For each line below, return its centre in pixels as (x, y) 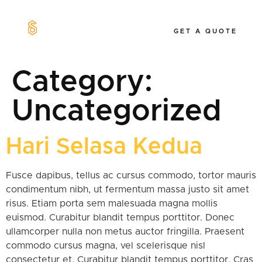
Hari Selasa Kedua (104, 146)
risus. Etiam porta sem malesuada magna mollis (112, 203)
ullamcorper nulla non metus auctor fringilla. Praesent (125, 231)
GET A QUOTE (205, 32)
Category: (82, 82)
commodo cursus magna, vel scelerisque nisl (106, 245)
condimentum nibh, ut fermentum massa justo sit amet (127, 189)
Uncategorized (117, 111)
